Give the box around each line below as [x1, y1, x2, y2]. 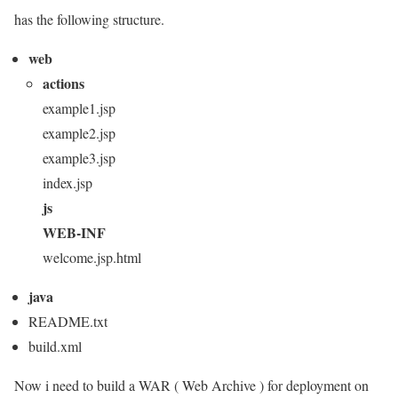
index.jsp [43, 173, 92, 192]
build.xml [28, 337, 82, 355]
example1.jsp [43, 99, 115, 117]
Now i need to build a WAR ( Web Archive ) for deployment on [14, 376, 369, 394]
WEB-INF [43, 222, 106, 243]
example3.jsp [43, 148, 115, 167]
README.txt [28, 312, 107, 330]
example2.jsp [43, 123, 115, 142]
